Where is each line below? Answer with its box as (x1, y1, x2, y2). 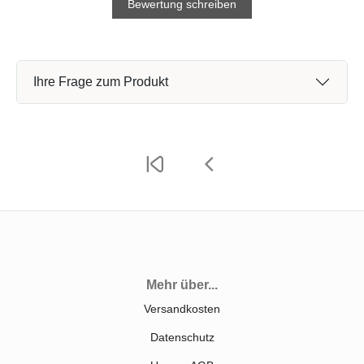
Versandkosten (144, 301, 220, 315)
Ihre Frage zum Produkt (33, 74, 168, 89)
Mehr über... (146, 277, 218, 292)
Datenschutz (149, 330, 214, 344)
